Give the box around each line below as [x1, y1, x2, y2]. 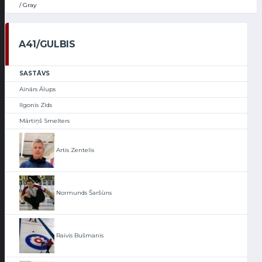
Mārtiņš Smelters [19, 117, 70, 125]
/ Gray [19, 1, 36, 9]
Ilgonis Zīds [19, 101, 52, 109]
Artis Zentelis [54, 146, 94, 154]
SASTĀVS [19, 70, 50, 78]
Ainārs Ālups [19, 85, 56, 94]
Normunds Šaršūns [54, 188, 112, 196]
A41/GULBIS [19, 39, 75, 50]
